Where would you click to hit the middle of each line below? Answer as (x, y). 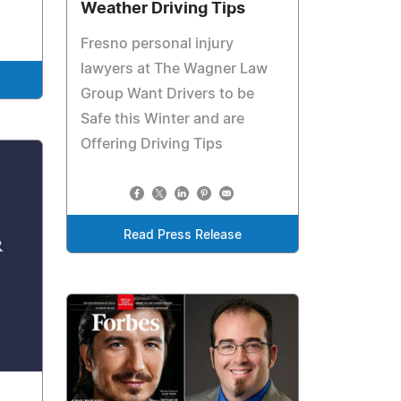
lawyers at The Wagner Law (175, 69)
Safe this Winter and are (163, 119)
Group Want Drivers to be (168, 94)
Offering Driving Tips (152, 145)
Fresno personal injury (158, 44)
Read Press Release (183, 236)
